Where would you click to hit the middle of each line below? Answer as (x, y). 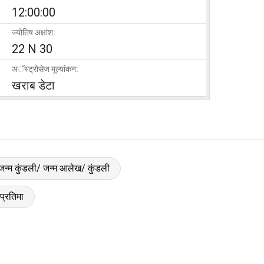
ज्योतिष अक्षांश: (34, 32)
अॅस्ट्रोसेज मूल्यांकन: (45, 69)
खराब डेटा (33, 85)
